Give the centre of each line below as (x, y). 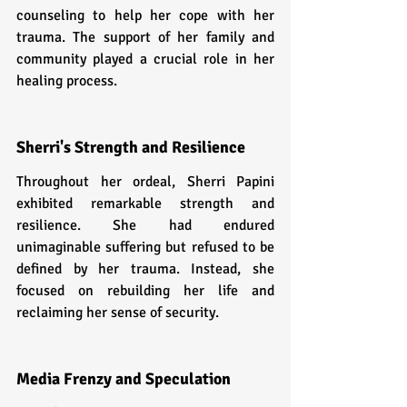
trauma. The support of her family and (145, 37)
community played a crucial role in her (145, 59)
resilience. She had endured (145, 225)
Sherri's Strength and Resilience (131, 147)
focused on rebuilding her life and (145, 290)
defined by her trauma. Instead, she (145, 268)
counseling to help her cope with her (145, 15)
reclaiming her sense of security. (118, 312)
